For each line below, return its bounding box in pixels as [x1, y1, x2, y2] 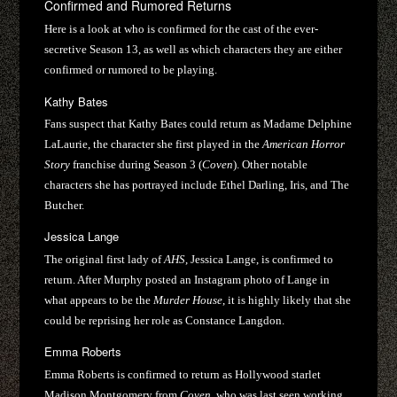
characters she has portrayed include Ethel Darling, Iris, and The [44, 178, 350, 192]
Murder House [153, 292, 223, 307]
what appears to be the [44, 292, 154, 307]
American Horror [262, 137, 346, 152]
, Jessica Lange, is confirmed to [185, 252, 334, 266]
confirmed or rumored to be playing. [44, 63, 218, 77]
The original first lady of [44, 252, 165, 266]
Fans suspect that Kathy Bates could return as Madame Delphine [44, 117, 353, 131]
